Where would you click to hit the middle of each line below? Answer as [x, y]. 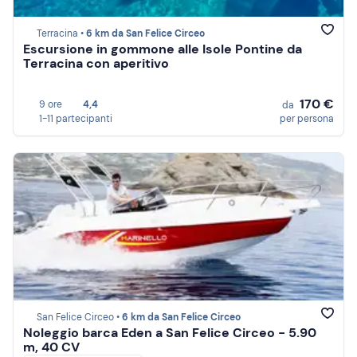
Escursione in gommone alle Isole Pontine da [163, 49]
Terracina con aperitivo [96, 64]
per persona [307, 119]
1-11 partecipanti [76, 119]
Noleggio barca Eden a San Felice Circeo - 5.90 [170, 333]
